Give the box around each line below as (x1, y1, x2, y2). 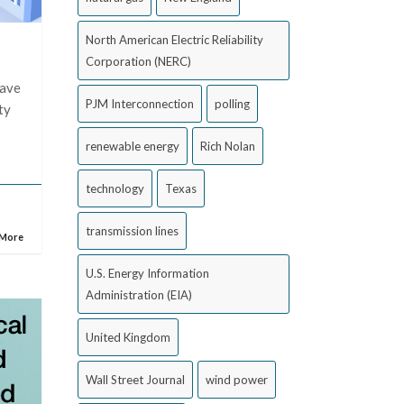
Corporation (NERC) (86, 54, 191, 69)
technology (86, 181, 144, 196)
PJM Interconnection (86, 96, 194, 111)
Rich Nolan (200, 139, 255, 153)
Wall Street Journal (86, 372, 185, 387)
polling (215, 96, 250, 111)
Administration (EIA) (86, 288, 192, 302)
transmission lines (86, 224, 179, 238)
